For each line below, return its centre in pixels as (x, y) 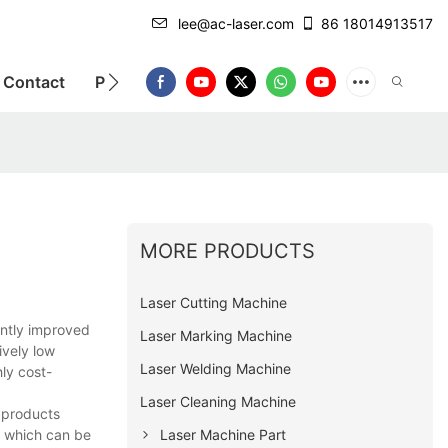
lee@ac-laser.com (236, 23)
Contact (34, 81)
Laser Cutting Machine (214, 303)
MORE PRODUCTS (228, 251)
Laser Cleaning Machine (218, 402)
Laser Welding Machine (216, 369)
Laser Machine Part (223, 435)
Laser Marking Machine (216, 336)
